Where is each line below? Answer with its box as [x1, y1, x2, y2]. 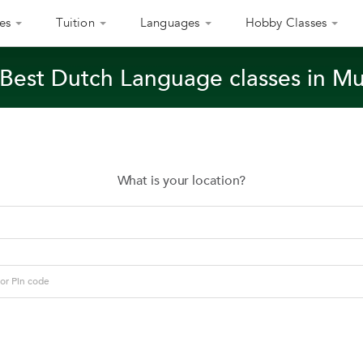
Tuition [56, 15, 95, 31]
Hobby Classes [245, 15, 327, 31]
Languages [139, 15, 200, 31]
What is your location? [117, 172, 246, 190]
